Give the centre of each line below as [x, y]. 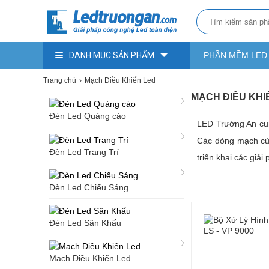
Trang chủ [60, 80]
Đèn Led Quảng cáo [88, 116]
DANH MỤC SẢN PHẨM [112, 55]
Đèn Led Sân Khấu [85, 223]
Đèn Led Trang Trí [84, 152]
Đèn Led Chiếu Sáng [89, 187]
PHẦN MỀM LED [235, 55]
